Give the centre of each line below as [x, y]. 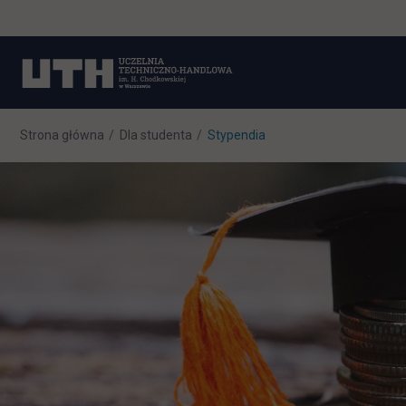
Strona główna [62, 135]
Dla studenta [156, 135]
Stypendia [237, 135]
